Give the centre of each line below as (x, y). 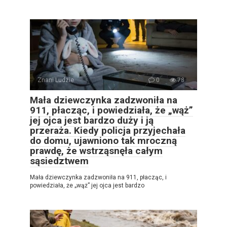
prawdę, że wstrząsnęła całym (96, 151)
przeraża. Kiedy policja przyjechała (108, 130)
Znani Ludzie (56, 80)
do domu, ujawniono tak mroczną (103, 141)
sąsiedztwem (59, 161)
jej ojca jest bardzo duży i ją (92, 120)
